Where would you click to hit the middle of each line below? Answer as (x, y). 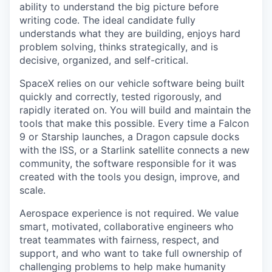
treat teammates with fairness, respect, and (119, 240)
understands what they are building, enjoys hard (130, 34)
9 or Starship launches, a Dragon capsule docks (129, 137)
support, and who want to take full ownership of (131, 253)
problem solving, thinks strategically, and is (119, 47)
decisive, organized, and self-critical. (104, 60)
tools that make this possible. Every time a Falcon (134, 124)
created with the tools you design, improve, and (130, 177)
